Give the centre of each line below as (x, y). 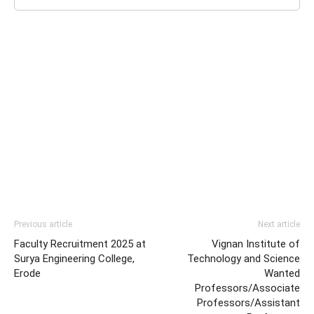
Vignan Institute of (256, 244)
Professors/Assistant (248, 303)
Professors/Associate (247, 288)
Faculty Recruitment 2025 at (80, 244)
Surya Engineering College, (74, 259)
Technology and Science (244, 259)
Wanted (282, 273)
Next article (279, 224)
